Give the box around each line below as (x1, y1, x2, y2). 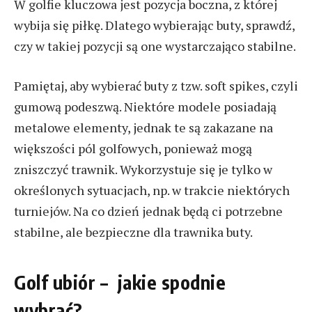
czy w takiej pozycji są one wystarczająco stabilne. (14, 37, 296, 54)
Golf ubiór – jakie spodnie (14, 270, 226, 294)
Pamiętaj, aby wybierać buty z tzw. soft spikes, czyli (14, 77, 298, 95)
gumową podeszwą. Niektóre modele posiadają (14, 98, 276, 116)
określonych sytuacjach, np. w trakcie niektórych (14, 182, 290, 199)
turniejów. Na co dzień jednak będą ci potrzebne (14, 203, 283, 220)
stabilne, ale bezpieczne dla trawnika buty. (14, 224, 253, 241)
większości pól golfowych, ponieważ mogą (14, 140, 252, 157)
